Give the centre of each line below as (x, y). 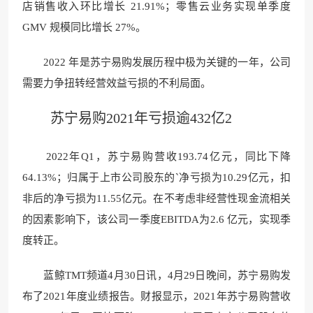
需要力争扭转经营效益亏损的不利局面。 (117, 83)
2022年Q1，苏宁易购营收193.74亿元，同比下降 (156, 156)
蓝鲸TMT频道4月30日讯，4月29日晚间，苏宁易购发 (156, 275)
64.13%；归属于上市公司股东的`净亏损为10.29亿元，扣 (156, 177)
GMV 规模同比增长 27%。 (84, 27)
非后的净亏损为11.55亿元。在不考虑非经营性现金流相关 (156, 198)
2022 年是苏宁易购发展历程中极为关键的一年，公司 (156, 62)
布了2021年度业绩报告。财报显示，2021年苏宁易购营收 (156, 296)
